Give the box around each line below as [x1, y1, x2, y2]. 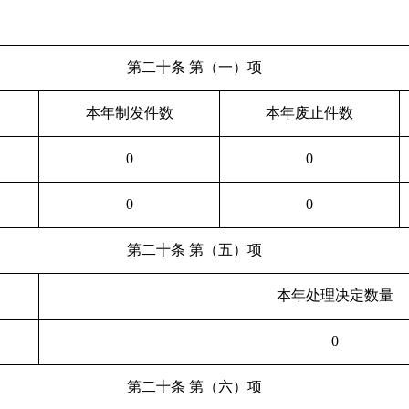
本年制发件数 [85, 105, 173, 121]
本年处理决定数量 [276, 288, 393, 303]
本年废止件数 [266, 105, 353, 121]
